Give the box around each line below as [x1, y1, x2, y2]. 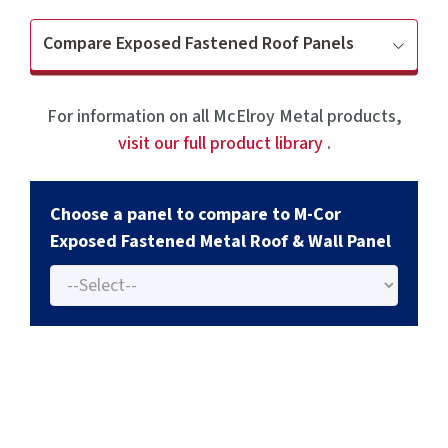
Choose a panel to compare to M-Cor [50, 201, 341, 227]
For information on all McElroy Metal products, [46, 103, 402, 129]
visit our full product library [117, 130, 327, 156]
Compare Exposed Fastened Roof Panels [43, 30, 354, 56]
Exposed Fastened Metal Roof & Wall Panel [50, 228, 391, 254]
